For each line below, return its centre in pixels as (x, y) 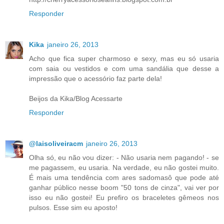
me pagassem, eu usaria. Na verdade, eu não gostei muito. (124, 168)
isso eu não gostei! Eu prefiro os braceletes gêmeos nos (124, 198)
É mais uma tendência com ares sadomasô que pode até (124, 178)
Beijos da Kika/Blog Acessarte (76, 99)
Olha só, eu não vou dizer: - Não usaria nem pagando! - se (124, 158)
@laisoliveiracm (56, 144)
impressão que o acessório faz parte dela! (95, 79)
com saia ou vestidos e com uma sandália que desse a (124, 69)
